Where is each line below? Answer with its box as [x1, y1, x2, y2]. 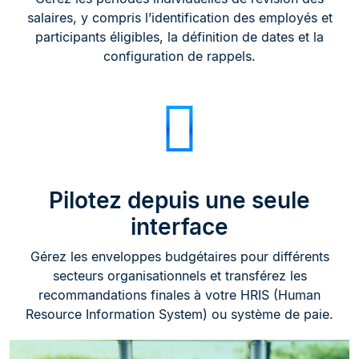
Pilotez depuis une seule [49, 186, 310, 214]
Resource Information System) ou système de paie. [26, 305, 333, 322]
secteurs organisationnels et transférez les [52, 267, 307, 284]
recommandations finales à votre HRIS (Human [38, 286, 321, 303]
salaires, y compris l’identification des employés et [26, 9, 333, 26]
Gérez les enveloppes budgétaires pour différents [30, 248, 329, 264]
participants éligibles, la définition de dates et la [35, 28, 324, 45]
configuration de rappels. [103, 47, 256, 64]
